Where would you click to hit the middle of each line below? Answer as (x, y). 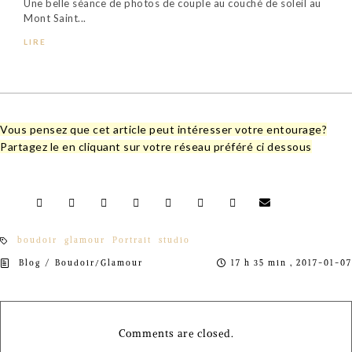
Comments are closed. (176, 333)
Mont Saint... (55, 18)
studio (174, 240)
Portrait (132, 240)
